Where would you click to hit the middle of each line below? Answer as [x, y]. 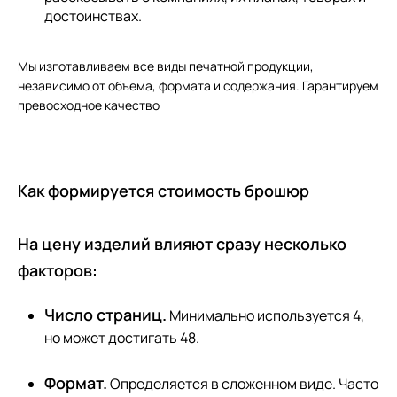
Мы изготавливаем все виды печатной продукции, [166, 66]
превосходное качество [89, 105]
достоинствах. [93, 16]
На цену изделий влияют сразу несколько [182, 243]
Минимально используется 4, [265, 315]
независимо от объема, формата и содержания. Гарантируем [198, 85]
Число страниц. [105, 314]
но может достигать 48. [122, 337]
